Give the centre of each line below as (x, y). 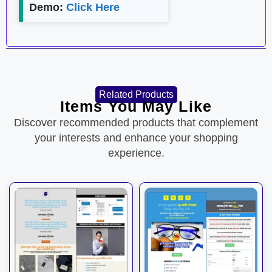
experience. (136, 153)
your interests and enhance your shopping (136, 138)
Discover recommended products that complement (136, 122)
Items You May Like (136, 106)
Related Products (136, 94)
